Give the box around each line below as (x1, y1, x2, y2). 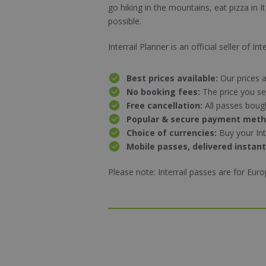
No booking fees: (126, 86, 203, 97)
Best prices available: (126, 72, 221, 84)
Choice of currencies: (126, 127, 220, 138)
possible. (108, 15, 141, 27)
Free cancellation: (126, 100, 205, 111)
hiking (121, 2, 142, 13)
